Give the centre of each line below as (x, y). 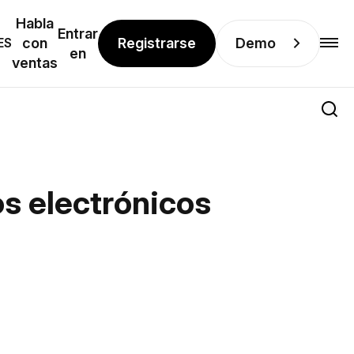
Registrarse (157, 43)
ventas (34, 63)
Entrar (77, 33)
